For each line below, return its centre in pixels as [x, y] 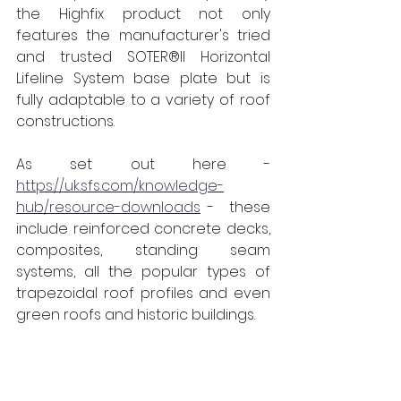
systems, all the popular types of [143, 272]
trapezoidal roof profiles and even [143, 293]
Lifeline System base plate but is [143, 78]
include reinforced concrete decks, [143, 229]
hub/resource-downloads [108, 207]
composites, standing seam [143, 250]
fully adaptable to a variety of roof [143, 100]
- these [235, 207]
